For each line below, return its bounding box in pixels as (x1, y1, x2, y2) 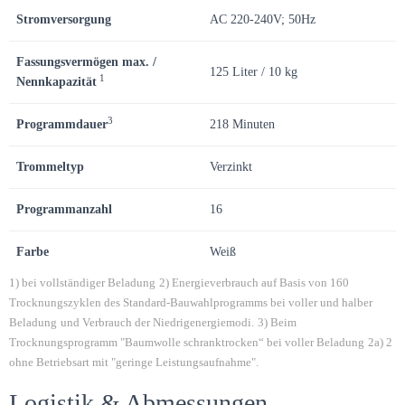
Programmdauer (16, 118, 108, 131)
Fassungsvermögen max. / (16, 55, 156, 69)
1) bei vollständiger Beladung (9, 276, 155, 289)
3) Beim (258, 316, 297, 329)
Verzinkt (210, 160, 252, 174)
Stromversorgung (16, 13, 111, 26)
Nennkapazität (16, 75, 97, 89)
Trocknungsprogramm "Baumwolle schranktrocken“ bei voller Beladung (9, 335, 364, 349)
